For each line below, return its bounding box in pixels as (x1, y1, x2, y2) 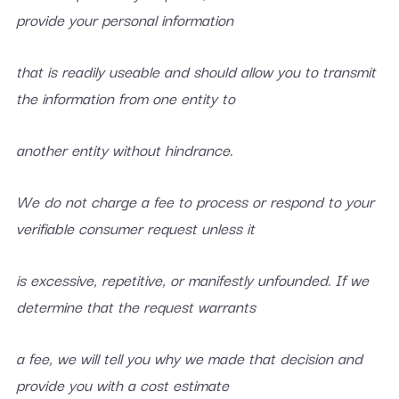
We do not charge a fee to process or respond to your (15, 189, 374, 213)
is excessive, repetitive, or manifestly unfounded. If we (15, 267, 369, 291)
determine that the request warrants (15, 294, 256, 318)
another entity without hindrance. (15, 137, 232, 161)
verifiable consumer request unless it (15, 216, 255, 240)
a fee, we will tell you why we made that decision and (15, 346, 362, 370)
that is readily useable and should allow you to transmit (15, 59, 376, 83)
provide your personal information (15, 7, 233, 31)
